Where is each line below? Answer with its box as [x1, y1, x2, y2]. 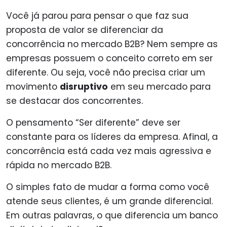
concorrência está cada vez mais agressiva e [6, 145, 211, 157]
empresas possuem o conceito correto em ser [6, 52, 213, 64]
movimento [6, 81, 60, 93]
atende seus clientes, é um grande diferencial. [6, 195, 213, 207]
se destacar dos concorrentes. [6, 95, 143, 107]
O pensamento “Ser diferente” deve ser [6, 117, 180, 129]
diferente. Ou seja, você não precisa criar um [6, 66, 205, 79]
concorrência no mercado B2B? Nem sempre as [6, 38, 218, 50]
